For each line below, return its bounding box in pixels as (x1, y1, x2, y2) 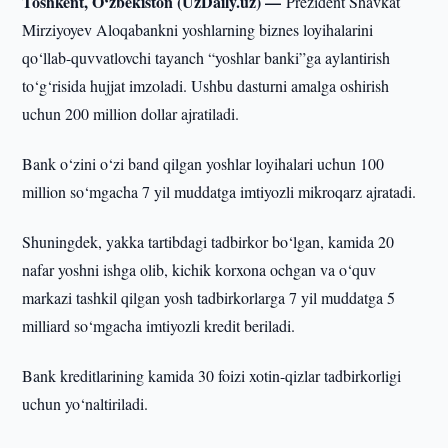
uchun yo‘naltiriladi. (22, 393, 149, 414)
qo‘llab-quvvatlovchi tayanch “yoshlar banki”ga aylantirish (22, 47, 391, 68)
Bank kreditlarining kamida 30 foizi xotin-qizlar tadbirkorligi (22, 365, 402, 386)
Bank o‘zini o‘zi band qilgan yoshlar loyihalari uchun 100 (22, 153, 385, 174)
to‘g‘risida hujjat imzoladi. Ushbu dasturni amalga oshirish (22, 75, 390, 96)
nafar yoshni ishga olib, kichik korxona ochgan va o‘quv (22, 259, 377, 280)
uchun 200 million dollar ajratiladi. (22, 103, 240, 124)
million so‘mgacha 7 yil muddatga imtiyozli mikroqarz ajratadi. (22, 181, 417, 202)
